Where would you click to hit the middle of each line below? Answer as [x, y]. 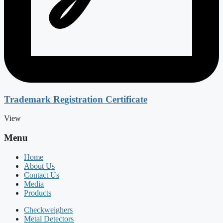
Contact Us [42, 175]
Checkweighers [48, 210]
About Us [39, 166]
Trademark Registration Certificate [76, 99]
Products [38, 193]
